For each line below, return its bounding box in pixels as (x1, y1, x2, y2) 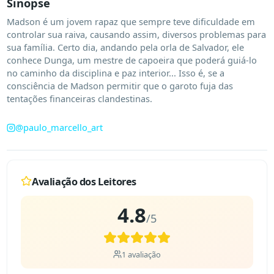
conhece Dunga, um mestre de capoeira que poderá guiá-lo (6, 54, 257, 67)
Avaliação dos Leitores (31, 174, 136, 188)
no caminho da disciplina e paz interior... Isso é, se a (6, 67, 224, 80)
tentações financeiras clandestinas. (6, 92, 152, 105)
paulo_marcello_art (23, 121, 103, 134)
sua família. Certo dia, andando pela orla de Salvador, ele (6, 41, 244, 54)
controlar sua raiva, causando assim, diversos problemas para (6, 28, 266, 41)
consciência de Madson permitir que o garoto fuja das (6, 80, 233, 92)
